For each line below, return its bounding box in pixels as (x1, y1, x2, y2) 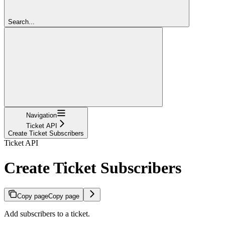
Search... (8, 18, 35, 26)
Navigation (26, 111, 57, 120)
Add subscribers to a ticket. (4, 209, 90, 218)
